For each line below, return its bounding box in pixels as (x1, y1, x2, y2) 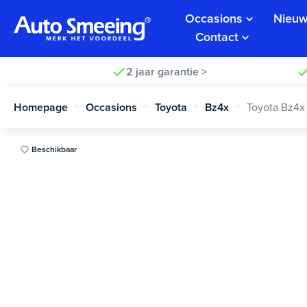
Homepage (14, 100, 68, 114)
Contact (195, 29, 238, 45)
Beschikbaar (32, 144, 77, 154)
